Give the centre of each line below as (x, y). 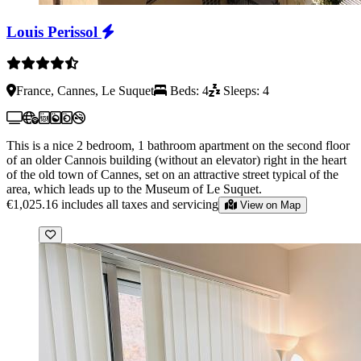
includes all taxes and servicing (140, 204)
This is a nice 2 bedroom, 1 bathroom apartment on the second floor (178, 145)
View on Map (270, 205)
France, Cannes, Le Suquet (85, 90)
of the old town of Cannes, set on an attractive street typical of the (172, 174)
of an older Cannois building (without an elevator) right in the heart (176, 160)
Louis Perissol (54, 32)
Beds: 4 (188, 90)
